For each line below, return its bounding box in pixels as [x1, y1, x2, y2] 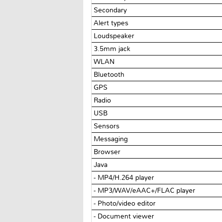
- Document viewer [94, 212, 155, 221]
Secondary [94, 5, 129, 14]
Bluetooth [94, 70, 127, 79]
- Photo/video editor [94, 199, 156, 208]
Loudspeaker [94, 31, 137, 40]
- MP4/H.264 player [94, 173, 155, 182]
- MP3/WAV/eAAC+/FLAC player [94, 186, 196, 195]
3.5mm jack [94, 44, 133, 53]
